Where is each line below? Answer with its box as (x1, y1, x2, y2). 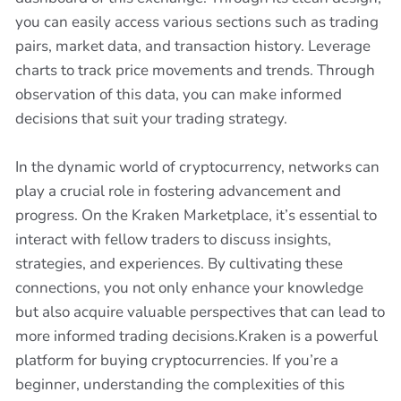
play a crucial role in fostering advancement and (15, 181, 341, 201)
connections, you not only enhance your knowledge (15, 277, 363, 298)
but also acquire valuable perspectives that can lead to (15, 302, 385, 322)
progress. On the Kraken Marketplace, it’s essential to (15, 205, 377, 226)
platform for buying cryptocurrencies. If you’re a (15, 350, 338, 371)
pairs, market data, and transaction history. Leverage (15, 36, 371, 56)
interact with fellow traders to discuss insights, (15, 229, 331, 250)
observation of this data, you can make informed (15, 84, 342, 105)
